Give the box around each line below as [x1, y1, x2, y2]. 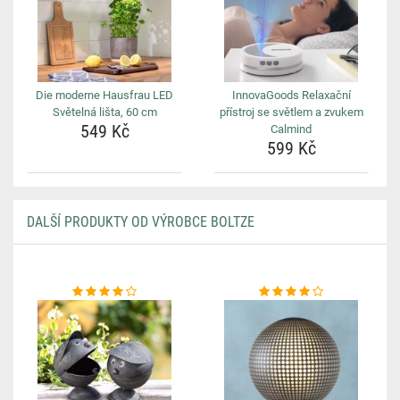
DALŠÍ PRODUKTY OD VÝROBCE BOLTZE [27, 213, 254, 230]
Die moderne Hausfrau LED [36, 88, 173, 102]
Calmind [271, 122, 312, 136]
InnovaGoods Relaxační [231, 88, 351, 102]
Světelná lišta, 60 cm [52, 105, 157, 119]
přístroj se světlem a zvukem [219, 105, 363, 119]
